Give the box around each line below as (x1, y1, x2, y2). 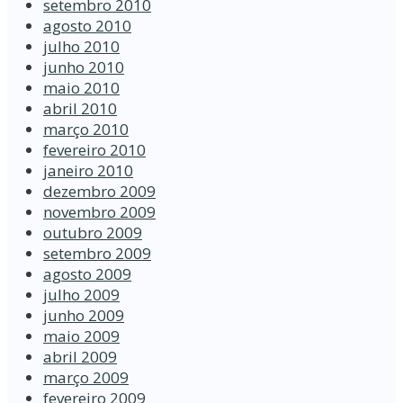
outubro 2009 (43, 222, 142, 244)
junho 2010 (43, 57, 124, 78)
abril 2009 (43, 346, 117, 368)
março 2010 (43, 119, 129, 140)
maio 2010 (43, 77, 120, 99)
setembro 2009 (43, 243, 151, 264)
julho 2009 (43, 284, 120, 306)
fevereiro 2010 (43, 139, 146, 161)
